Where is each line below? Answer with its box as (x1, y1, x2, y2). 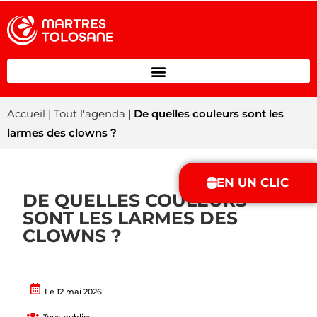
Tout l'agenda (54, 107, 125, 121)
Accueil (7, 107, 45, 121)
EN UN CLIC (217, 175, 289, 190)
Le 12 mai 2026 (45, 287, 103, 297)
